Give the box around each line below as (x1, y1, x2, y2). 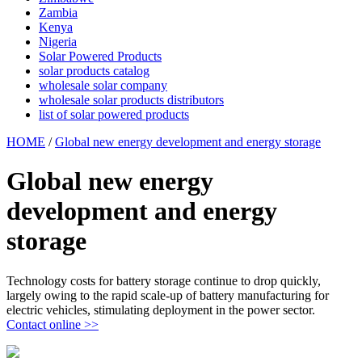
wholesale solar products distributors (39, 93, 224, 107)
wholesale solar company (39, 78, 167, 92)
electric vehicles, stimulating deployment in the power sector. (6, 302, 315, 317)
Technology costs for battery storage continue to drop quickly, (6, 273, 321, 288)
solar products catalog (39, 64, 149, 78)
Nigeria (39, 35, 77, 48)
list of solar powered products (39, 107, 189, 121)
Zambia (39, 6, 78, 19)
